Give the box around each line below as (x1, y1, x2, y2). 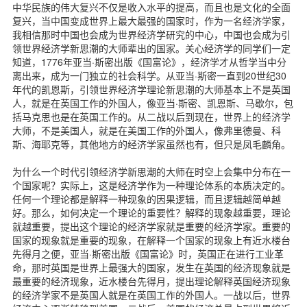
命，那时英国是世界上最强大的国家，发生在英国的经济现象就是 (12, 260, 291, 274)
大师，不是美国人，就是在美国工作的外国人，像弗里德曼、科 (12, 123, 281, 137)
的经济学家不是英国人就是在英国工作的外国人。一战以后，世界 (12, 287, 291, 302)
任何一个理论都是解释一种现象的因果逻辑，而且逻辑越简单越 (12, 191, 281, 206)
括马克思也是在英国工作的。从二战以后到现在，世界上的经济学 (12, 109, 291, 123)
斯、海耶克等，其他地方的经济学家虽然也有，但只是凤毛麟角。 (12, 136, 291, 151)
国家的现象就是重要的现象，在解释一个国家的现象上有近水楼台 (12, 232, 291, 247)
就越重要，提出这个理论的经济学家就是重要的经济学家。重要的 (12, 219, 291, 233)
